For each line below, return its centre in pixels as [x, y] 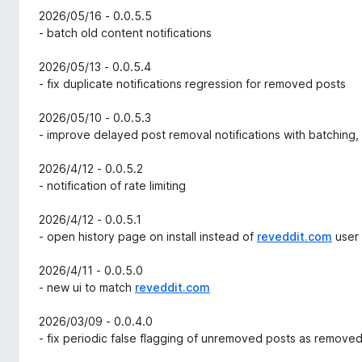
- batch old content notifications [125, 33]
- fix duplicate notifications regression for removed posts [192, 84]
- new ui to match [87, 288]
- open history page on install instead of [148, 237]
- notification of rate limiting [112, 186]
